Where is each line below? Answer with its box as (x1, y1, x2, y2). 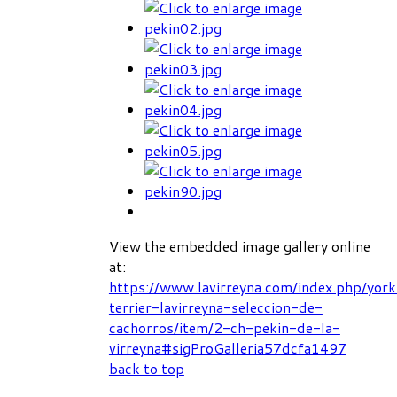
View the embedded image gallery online (108, 235, 370, 256)
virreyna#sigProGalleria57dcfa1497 (108, 337, 346, 358)
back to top (108, 357, 184, 378)
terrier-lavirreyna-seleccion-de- (108, 296, 323, 317)
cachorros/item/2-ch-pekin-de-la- (108, 316, 340, 338)
